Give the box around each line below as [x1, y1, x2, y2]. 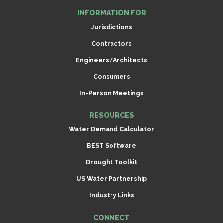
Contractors [91, 39, 132, 47]
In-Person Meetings [79, 89, 144, 97]
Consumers [93, 72, 130, 80]
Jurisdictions [91, 23, 132, 31]
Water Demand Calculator [69, 125, 154, 133]
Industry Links [89, 191, 134, 199]
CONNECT [93, 213, 130, 222]
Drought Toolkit [86, 158, 137, 166]
